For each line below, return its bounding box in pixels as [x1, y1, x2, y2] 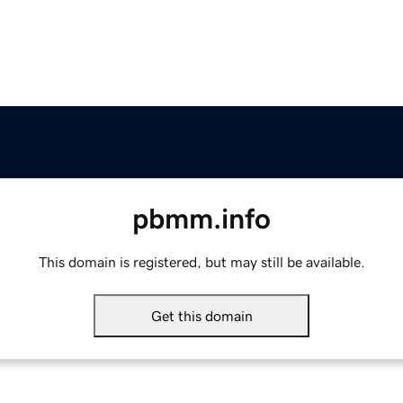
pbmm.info [132, 204, 271, 234]
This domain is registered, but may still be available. [38, 255, 365, 270]
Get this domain [150, 309, 253, 324]
